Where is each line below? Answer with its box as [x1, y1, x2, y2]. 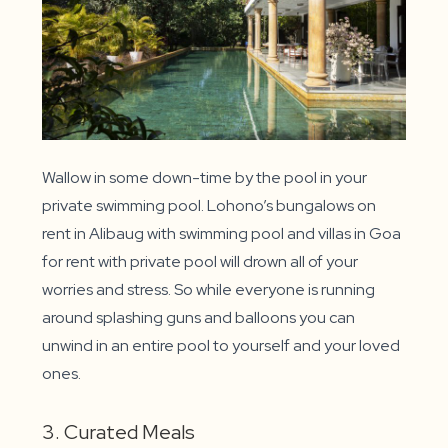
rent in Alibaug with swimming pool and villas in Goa [42, 222, 402, 244]
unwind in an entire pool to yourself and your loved [42, 334, 401, 356]
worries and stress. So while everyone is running [42, 278, 376, 300]
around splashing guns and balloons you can [42, 306, 356, 328]
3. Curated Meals [42, 418, 196, 445]
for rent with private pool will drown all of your [42, 250, 359, 272]
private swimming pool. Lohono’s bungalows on [42, 194, 377, 216]
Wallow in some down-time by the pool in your [42, 166, 368, 188]
